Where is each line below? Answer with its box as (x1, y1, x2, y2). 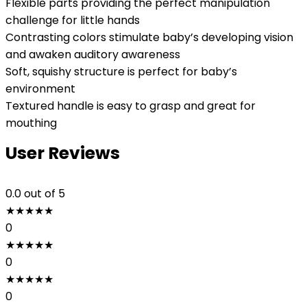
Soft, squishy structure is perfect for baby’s (5, 64, 237, 79)
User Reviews (5, 141, 120, 165)
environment (5, 81, 75, 97)
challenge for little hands (5, 12, 140, 28)
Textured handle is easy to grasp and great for (5, 98, 256, 114)
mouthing (5, 115, 57, 131)
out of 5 (24, 186, 65, 201)
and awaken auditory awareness (5, 47, 180, 62)
